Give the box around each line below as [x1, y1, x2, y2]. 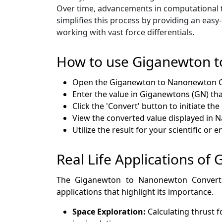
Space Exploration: [72, 206, 148, 217]
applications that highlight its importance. [56, 186, 214, 197]
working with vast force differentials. [56, 26, 194, 38]
